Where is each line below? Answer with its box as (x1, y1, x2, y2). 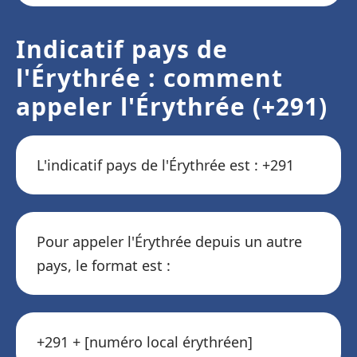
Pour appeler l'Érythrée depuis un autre (37, 232, 302, 251)
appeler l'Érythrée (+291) (16, 90, 328, 123)
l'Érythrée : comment (16, 61, 283, 94)
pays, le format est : (37, 256, 171, 275)
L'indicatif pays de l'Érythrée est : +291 (37, 155, 294, 175)
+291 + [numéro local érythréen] (37, 332, 253, 351)
